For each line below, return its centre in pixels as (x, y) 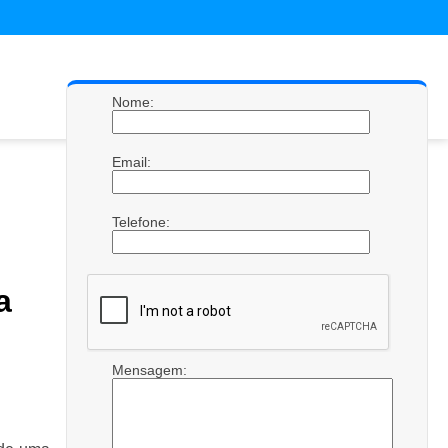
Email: (133, 162)
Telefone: (143, 222)
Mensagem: (151, 370)
